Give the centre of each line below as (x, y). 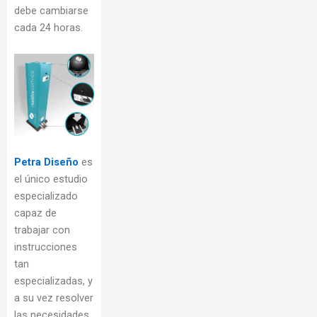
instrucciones (46, 247)
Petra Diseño (46, 162)
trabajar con (42, 230)
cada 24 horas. (48, 27)
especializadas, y (53, 281)
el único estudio (51, 179)
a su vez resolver (54, 298)
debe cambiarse (51, 10)
